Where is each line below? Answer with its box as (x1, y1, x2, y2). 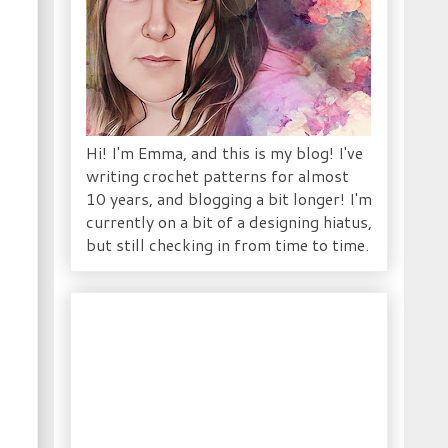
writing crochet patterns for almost (86, 164, 349, 187)
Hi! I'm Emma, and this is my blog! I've (86, 141, 363, 164)
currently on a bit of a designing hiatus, (86, 210, 372, 233)
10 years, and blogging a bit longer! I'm (86, 187, 372, 210)
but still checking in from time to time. (86, 233, 369, 256)
